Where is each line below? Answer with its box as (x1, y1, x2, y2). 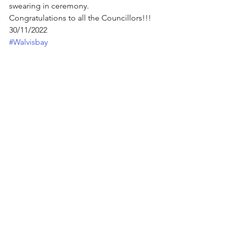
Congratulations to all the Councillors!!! (9, 13, 151, 23)
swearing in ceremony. (9, 1, 89, 11)
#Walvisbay (9, 37, 48, 47)
